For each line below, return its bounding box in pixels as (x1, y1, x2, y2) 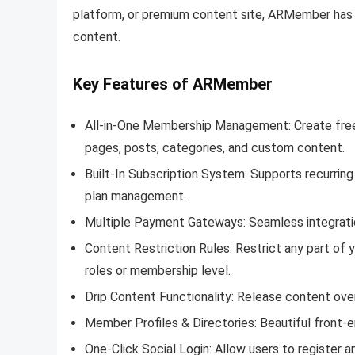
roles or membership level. (85, 262, 231, 278)
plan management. (85, 188, 186, 204)
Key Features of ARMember (73, 74, 273, 94)
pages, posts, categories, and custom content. (85, 139, 345, 155)
